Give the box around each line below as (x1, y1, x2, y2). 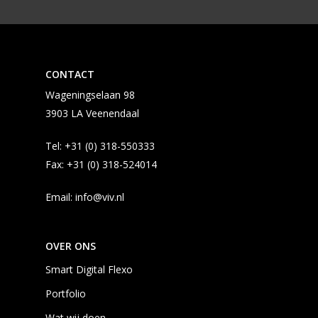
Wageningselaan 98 (45, 87, 135, 102)
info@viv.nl (75, 190, 124, 204)
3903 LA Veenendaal (45, 106, 139, 120)
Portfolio (45, 286, 86, 300)
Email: (45, 190, 75, 204)
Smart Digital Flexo (45, 262, 133, 276)
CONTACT (45, 67, 94, 81)
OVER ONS (45, 238, 96, 253)
